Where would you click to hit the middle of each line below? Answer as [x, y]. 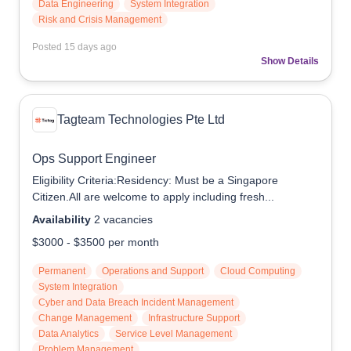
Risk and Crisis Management [100, 20]
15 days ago [90, 47]
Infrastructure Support [194, 318]
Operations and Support [153, 271]
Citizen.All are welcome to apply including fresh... [153, 197]
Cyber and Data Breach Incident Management [136, 302]
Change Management [85, 318]
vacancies [128, 219]
